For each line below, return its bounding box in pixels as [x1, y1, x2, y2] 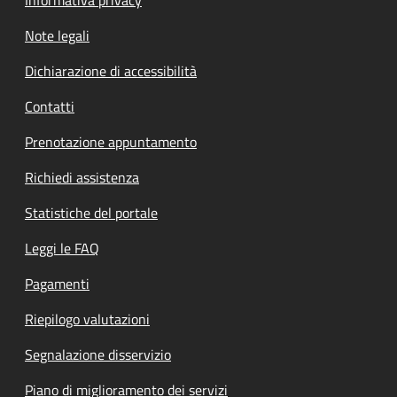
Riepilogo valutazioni [25, 307, 150, 330]
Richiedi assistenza [25, 166, 139, 188]
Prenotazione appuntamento [25, 130, 197, 152]
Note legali [25, 24, 90, 46]
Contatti [25, 95, 74, 117]
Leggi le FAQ [25, 237, 99, 259]
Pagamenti [25, 272, 90, 294]
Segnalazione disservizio [25, 343, 171, 365]
